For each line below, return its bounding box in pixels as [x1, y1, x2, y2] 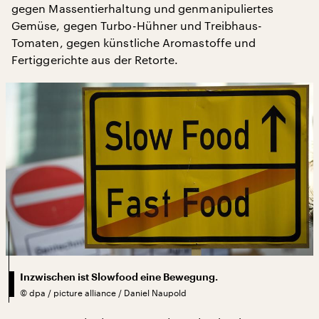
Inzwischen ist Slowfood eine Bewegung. [20, 271, 218, 282]
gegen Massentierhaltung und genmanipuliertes [11, 1, 274, 15]
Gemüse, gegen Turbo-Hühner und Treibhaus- [11, 19, 263, 32]
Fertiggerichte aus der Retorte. [11, 53, 179, 66]
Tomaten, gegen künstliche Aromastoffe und [11, 36, 256, 49]
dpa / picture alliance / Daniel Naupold [29, 287, 187, 298]
